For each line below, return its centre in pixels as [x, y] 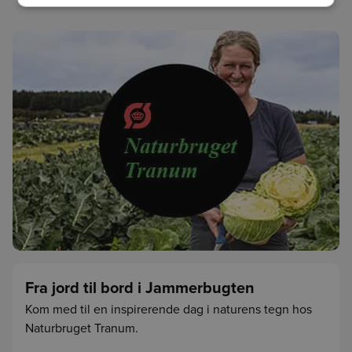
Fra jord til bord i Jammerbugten [140, 288]
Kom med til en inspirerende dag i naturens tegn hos [169, 309]
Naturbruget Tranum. [82, 328]
